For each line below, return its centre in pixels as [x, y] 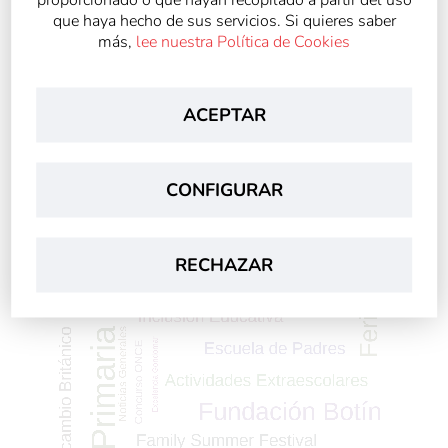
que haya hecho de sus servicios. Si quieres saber [224, 20]
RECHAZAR [224, 264]
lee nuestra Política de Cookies [243, 41]
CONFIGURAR [224, 189]
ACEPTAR [224, 114]
